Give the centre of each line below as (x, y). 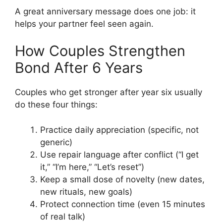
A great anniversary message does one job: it (105, 11)
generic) (56, 142)
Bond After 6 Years (79, 68)
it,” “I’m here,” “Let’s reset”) (92, 167)
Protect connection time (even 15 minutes (123, 204)
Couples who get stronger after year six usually (109, 92)
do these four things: (56, 105)
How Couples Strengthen (100, 51)
